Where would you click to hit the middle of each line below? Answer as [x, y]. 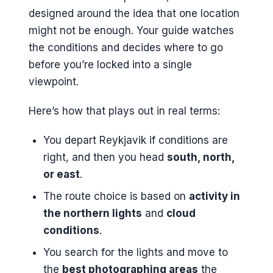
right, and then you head [105, 158]
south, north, [200, 158]
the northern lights [92, 214]
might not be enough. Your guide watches [131, 30]
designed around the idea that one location [134, 13]
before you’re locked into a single [110, 64]
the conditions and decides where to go [126, 47]
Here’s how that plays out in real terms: [124, 111]
